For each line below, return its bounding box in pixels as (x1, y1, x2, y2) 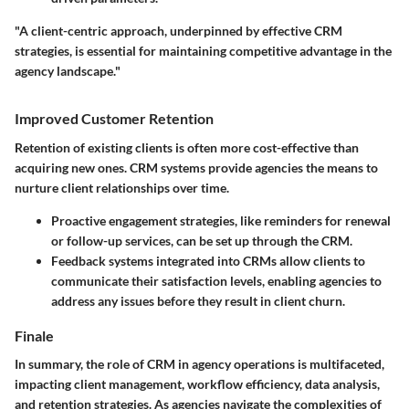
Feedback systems (51, 252, 153, 268)
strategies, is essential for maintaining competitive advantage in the (15, 43, 392, 59)
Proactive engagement (51, 212, 177, 228)
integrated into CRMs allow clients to (153, 252, 365, 268)
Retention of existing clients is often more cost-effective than (15, 139, 359, 155)
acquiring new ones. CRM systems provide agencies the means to (15, 159, 378, 175)
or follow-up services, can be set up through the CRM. (51, 232, 352, 248)
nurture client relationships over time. (15, 179, 229, 195)
